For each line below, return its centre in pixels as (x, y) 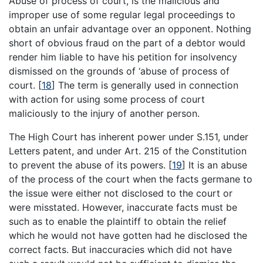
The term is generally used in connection (147, 85)
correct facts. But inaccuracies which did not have (120, 249)
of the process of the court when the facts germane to (131, 179)
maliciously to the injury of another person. (104, 113)
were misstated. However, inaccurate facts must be (123, 207)
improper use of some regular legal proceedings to (122, 14)
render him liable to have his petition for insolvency (123, 57)
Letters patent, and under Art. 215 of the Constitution (128, 151)
